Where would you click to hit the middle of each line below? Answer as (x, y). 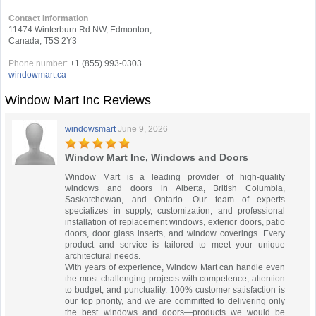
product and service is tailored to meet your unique (175, 245)
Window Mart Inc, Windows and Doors (157, 157)
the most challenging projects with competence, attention (175, 279)
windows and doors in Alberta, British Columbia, (175, 188)
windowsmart (91, 129)
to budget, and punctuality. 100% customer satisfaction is (175, 290)
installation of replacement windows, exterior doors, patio (175, 222)
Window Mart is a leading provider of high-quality (175, 177)
